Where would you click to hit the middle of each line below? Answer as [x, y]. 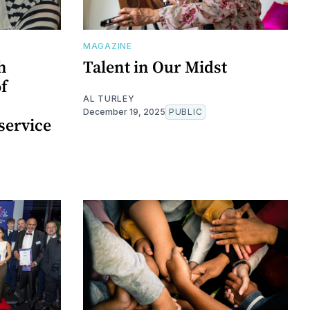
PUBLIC [186, 112]
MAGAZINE [108, 46]
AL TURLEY [109, 99]
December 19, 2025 [124, 112]
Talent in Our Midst [155, 67]
